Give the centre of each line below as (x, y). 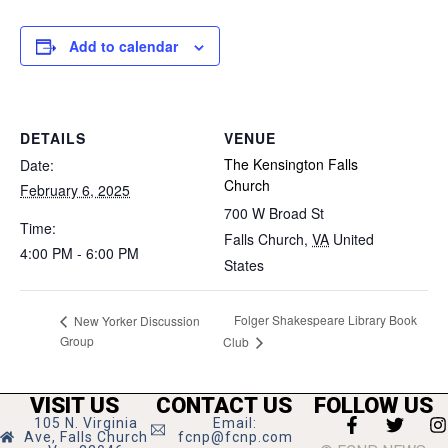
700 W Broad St (274, 213)
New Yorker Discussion (135, 320)
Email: (235, 423)
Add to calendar (123, 46)
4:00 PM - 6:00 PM (79, 253)
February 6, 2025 (75, 190)
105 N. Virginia (85, 423)
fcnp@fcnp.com (235, 437)
